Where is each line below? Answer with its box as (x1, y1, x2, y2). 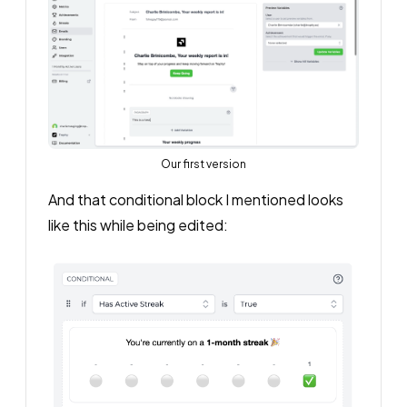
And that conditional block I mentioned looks (48, 189, 343, 209)
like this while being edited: (48, 214, 228, 234)
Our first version (161, 156, 246, 171)
